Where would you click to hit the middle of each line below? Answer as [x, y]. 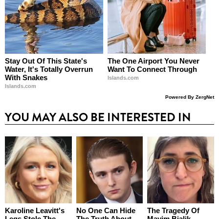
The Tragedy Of [173, 211]
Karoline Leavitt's [35, 211]
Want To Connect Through [152, 69]
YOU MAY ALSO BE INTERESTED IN [98, 118]
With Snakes [26, 78]
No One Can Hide [106, 211]
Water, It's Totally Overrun [49, 69]
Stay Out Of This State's [46, 61]
